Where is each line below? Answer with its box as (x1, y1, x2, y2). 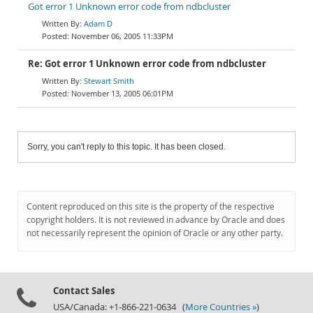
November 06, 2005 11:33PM (71, 31, 173, 41)
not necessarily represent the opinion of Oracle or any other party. (27, 227, 283, 239)
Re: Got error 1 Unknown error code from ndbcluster (28, 58, 266, 70)
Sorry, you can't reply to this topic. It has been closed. (27, 142, 226, 152)
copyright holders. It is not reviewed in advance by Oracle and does (27, 214, 285, 226)
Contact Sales (53, 284, 115, 297)
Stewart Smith (84, 75, 134, 86)
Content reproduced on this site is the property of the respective (27, 201, 275, 212)
